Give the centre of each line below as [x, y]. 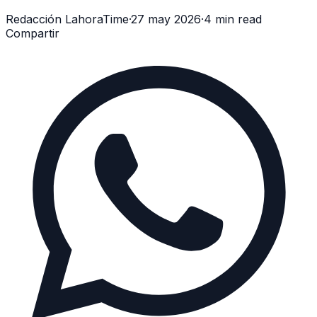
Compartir [33, 33]
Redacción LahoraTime [67, 19]
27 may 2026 [166, 19]
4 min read [233, 19]
